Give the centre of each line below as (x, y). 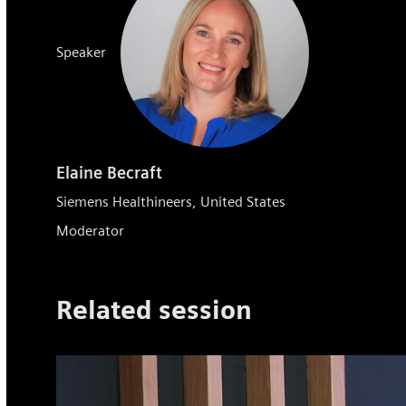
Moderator (91, 231)
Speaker (82, 53)
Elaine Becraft (110, 173)
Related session (155, 309)
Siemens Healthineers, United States (171, 202)
